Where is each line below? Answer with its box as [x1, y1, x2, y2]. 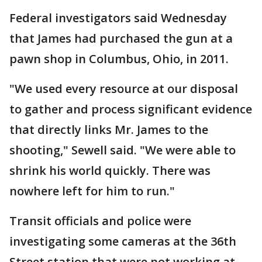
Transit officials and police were [9, 213, 191, 229]
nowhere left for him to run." [9, 183, 175, 199]
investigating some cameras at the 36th [9, 233, 236, 249]
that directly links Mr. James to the [9, 122, 208, 137]
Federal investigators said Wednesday [9, 10, 227, 26]
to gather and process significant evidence [9, 101, 252, 117]
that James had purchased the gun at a [9, 30, 233, 46]
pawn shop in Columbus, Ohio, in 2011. [9, 51, 229, 67]
